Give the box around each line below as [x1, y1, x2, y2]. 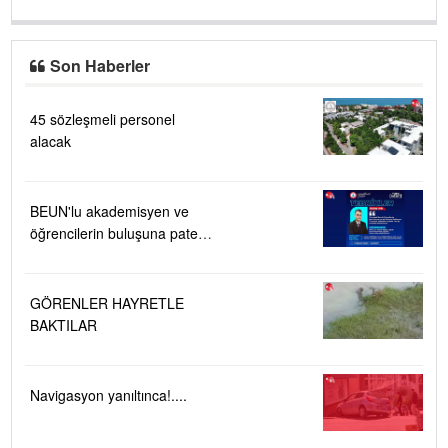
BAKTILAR [30, 314, 97, 335]
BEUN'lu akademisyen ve [30, 200, 189, 221]
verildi [30, 244, 67, 265]
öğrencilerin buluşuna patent [30, 222, 210, 243]
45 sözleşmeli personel [30, 108, 175, 129]
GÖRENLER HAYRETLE [30, 292, 184, 313]
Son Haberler [50, 53, 151, 77]
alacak [30, 130, 71, 151]
